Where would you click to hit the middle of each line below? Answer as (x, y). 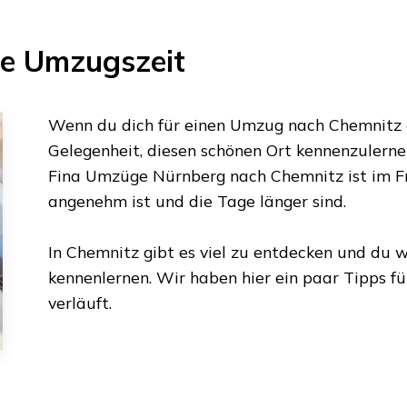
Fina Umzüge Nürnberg (136, 175)
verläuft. (79, 302)
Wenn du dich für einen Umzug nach (188, 124)
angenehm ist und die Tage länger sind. (197, 200)
